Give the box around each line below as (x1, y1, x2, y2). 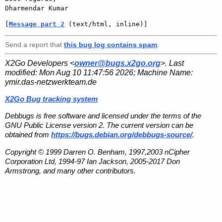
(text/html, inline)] (64, 20, 148, 28)
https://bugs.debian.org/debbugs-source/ (51, 130, 192, 139)
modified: (5, 68, 39, 77)
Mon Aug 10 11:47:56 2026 (39, 68, 133, 77)
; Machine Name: (133, 68, 193, 77)
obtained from (5, 130, 51, 139)
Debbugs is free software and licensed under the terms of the (5, 111, 201, 120)
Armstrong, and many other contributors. (5, 166, 136, 175)
